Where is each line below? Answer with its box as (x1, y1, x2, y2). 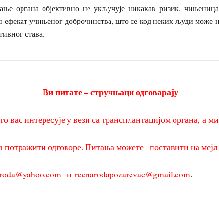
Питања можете (85, 141, 150, 153)
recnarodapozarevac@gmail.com (75, 168, 191, 180)
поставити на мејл (150, 141, 218, 153)
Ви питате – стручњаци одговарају (42, 85, 178, 98)
